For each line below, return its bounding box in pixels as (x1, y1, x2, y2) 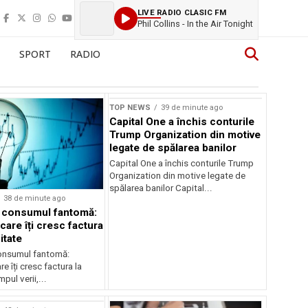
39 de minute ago (161, 103, 223, 112)
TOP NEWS (109, 103, 151, 112)
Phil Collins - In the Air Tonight (137, 18, 253, 29)
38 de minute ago (3, 193, 65, 203)
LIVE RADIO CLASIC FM (137, 7, 227, 17)
